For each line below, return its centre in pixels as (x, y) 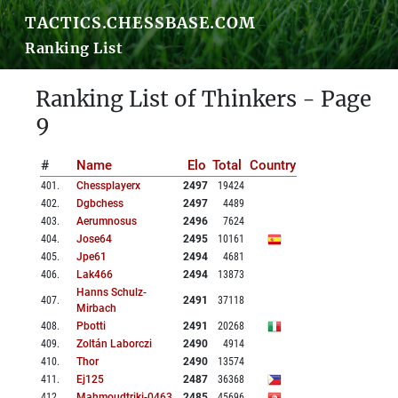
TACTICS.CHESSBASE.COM (140, 23)
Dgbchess (100, 204)
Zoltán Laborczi (114, 344)
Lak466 (95, 275)
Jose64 (94, 239)
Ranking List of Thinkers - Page (203, 99)
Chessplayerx (108, 186)
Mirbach (96, 309)
